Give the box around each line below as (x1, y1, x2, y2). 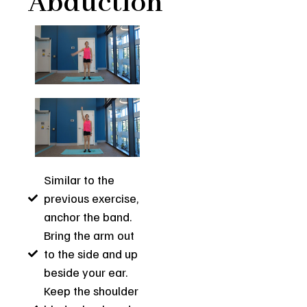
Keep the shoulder (43, 282, 138, 298)
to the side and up (43, 245, 138, 261)
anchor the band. (43, 208, 132, 224)
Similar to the (43, 171, 114, 187)
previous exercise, (43, 190, 138, 206)
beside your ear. (43, 264, 127, 280)
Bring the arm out (43, 227, 134, 243)
